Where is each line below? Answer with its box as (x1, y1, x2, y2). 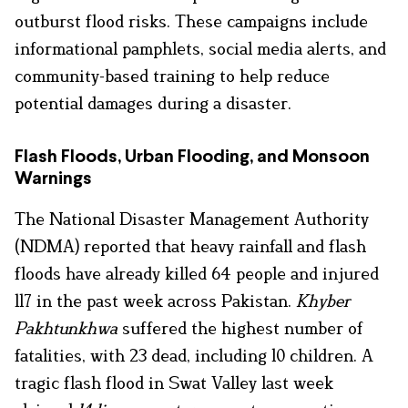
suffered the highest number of (117, 317, 363, 338)
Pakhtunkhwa (15, 317, 117, 338)
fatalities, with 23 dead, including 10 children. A (15, 344, 373, 365)
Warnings (15, 169, 92, 188)
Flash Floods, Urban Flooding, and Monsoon (15, 148, 370, 166)
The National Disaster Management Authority (15, 208, 369, 229)
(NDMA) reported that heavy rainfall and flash (15, 235, 366, 256)
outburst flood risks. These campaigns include (15, 10, 368, 31)
